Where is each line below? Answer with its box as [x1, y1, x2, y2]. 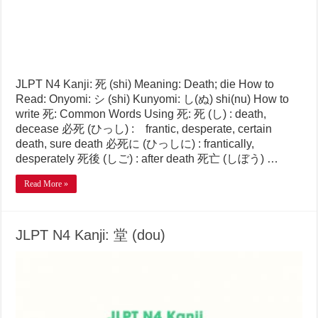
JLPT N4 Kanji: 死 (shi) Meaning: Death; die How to [16, 78, 275, 91]
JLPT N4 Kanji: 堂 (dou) [16, 227, 166, 243]
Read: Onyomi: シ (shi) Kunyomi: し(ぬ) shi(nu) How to [16, 93, 290, 106]
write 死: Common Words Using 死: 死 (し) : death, [16, 108, 267, 121]
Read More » [24, 179, 69, 190]
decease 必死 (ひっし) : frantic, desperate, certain [16, 123, 273, 136]
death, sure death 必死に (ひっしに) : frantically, [16, 138, 255, 150]
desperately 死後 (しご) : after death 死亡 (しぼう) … [16, 153, 279, 165]
